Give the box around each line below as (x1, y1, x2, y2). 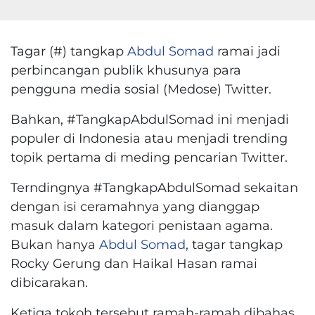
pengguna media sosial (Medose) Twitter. (11, 80, 271, 97)
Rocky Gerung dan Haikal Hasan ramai (11, 255, 257, 271)
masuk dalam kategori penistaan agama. (11, 217, 273, 233)
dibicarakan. (11, 274, 88, 290)
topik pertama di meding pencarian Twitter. (11, 148, 288, 165)
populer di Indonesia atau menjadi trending (11, 129, 288, 146)
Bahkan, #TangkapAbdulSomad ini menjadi (11, 110, 289, 127)
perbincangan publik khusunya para (11, 61, 241, 78)
